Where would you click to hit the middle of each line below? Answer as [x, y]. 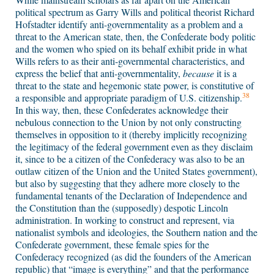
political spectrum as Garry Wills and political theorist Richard [135, 12]
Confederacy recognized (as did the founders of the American [133, 257]
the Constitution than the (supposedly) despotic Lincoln [122, 208]
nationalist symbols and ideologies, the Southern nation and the [136, 232]
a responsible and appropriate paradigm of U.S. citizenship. [129, 98]
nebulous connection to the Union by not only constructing [128, 122]
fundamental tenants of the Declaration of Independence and [131, 196]
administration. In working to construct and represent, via [125, 220]
